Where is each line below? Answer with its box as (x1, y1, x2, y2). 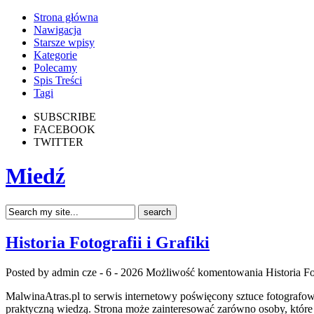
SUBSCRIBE (34, 111, 96, 123)
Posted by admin (6, 266, 82, 278)
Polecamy (34, 62, 77, 74)
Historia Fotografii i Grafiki (6, 233, 210, 252)
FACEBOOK (34, 123, 95, 135)
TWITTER (34, 136, 83, 148)
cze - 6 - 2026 (82, 266, 143, 278)
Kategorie (34, 49, 77, 61)
